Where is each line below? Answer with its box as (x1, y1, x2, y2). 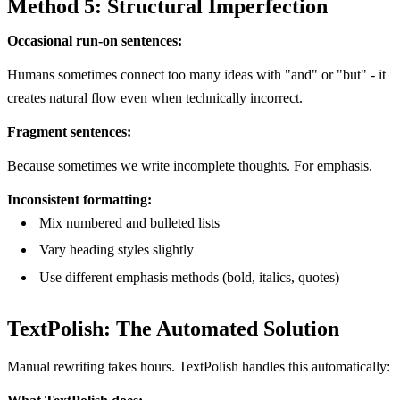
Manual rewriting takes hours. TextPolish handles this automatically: (7, 358, 390, 374)
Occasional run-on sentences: (7, 32, 182, 48)
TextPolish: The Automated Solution (7, 316, 339, 340)
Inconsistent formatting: (7, 191, 152, 207)
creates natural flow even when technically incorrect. (7, 89, 303, 105)
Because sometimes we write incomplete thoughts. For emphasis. (7, 157, 372, 173)
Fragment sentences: (7, 123, 131, 139)
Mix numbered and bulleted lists (39, 214, 220, 230)
